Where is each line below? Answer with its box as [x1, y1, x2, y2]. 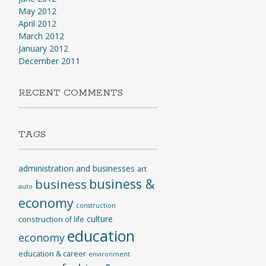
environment [88, 250, 130, 258]
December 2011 [18, 55, 80, 66]
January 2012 [18, 43, 68, 54]
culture [86, 213, 113, 224]
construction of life [18, 214, 84, 224]
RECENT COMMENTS [18, 87, 123, 99]
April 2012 [18, 18, 56, 29]
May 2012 [18, 5, 56, 17]
